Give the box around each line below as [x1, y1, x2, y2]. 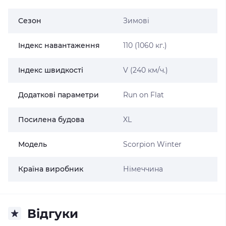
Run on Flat [123, 90, 164, 99]
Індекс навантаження [18, 40, 100, 50]
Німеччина [123, 164, 163, 174]
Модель [18, 139, 47, 149]
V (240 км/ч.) [123, 65, 168, 75]
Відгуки [27, 206, 78, 221]
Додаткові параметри [18, 90, 99, 99]
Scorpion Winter [123, 139, 182, 149]
